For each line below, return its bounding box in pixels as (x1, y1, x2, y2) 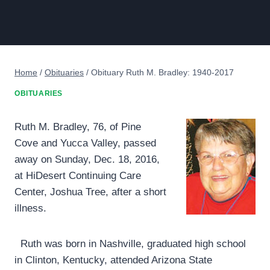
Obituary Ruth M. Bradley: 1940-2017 (91, 67, 234, 77)
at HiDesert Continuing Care (14, 170, 141, 182)
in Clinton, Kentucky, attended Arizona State (14, 254, 212, 266)
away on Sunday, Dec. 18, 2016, (14, 154, 160, 166)
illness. (14, 202, 46, 215)
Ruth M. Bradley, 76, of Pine (14, 121, 141, 133)
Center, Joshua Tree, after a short (14, 186, 166, 198)
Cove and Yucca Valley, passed (14, 137, 156, 149)
